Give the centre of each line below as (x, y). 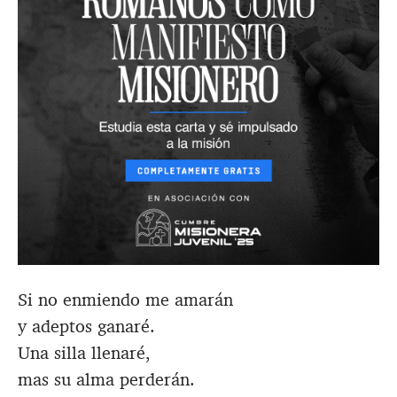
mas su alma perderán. (106, 380)
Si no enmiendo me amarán (125, 300)
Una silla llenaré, (84, 353)
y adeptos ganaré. (86, 327)
